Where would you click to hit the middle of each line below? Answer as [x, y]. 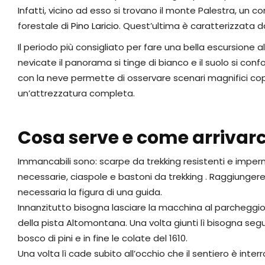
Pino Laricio [95, 26]
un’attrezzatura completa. [76, 93]
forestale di [44, 26]
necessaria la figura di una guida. [90, 192]
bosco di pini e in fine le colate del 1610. [103, 238]
